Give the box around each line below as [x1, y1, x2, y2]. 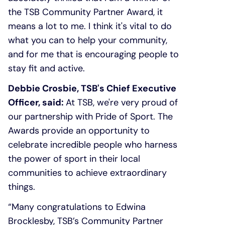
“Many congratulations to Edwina [8, 201, 146, 213]
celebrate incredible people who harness [8, 139, 177, 151]
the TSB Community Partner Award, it [8, 6, 163, 18]
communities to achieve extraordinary [8, 167, 167, 179]
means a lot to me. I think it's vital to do [8, 20, 172, 32]
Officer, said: [8, 96, 66, 108]
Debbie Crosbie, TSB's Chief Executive [8, 82, 176, 94]
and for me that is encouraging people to [8, 48, 179, 60]
